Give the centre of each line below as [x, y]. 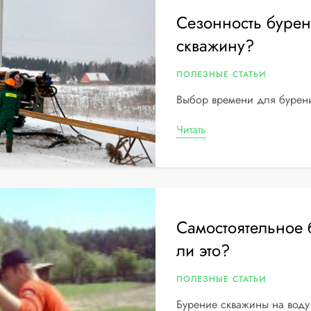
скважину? [215, 45]
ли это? [203, 250]
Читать [191, 129]
